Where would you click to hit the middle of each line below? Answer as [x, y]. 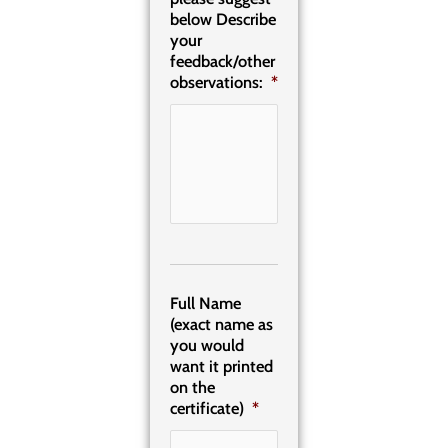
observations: [216, 81]
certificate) [207, 407]
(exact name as [221, 323]
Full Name [205, 302]
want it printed [221, 365]
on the [192, 386]
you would [207, 344]
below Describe [223, 18]
